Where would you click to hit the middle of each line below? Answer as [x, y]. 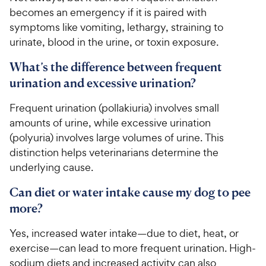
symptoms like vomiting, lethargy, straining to [116, 27]
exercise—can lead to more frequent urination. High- [133, 248]
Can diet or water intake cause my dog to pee [130, 192]
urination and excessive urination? [103, 83]
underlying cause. [51, 167]
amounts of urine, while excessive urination [110, 123]
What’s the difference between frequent [116, 67]
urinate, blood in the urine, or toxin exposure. [114, 42]
